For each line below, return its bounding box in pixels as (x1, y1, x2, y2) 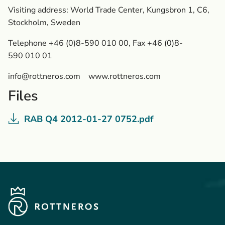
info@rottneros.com (8, 71, 80, 82)
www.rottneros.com (80, 71, 161, 82)
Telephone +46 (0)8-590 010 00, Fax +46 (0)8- (8, 38, 183, 49)
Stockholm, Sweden (8, 17, 80, 28)
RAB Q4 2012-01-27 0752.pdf (24, 113, 154, 125)
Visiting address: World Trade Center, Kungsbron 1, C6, (8, 5, 209, 16)
